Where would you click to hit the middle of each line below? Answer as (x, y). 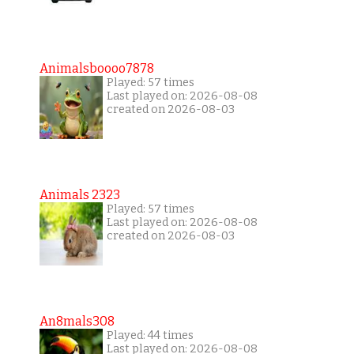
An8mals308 (77, 321)
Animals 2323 (79, 194)
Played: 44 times (150, 335)
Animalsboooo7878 (96, 68)
